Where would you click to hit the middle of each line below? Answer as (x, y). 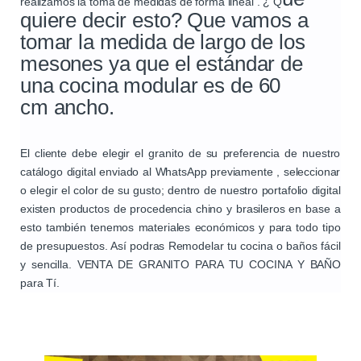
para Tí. (40, 283)
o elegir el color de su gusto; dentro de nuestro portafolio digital (180, 191)
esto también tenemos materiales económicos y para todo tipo (180, 228)
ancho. (84, 108)
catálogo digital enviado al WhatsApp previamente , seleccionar (180, 172)
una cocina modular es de (139, 86)
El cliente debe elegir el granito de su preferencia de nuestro (180, 154)
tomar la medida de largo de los (163, 42)
